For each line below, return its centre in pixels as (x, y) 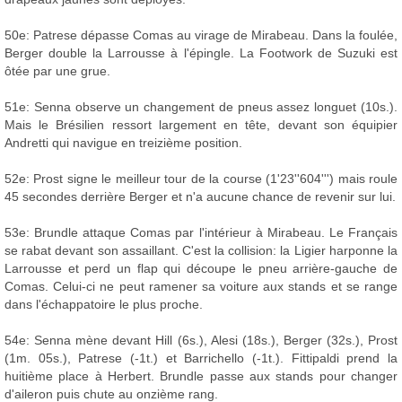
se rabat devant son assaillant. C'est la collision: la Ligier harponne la (201, 251)
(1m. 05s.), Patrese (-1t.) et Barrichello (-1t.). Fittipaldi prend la (201, 358)
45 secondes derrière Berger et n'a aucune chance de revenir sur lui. (200, 197)
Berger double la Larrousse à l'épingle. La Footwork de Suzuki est (201, 53)
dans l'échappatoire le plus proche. (104, 305)
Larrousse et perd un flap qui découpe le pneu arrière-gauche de (201, 269)
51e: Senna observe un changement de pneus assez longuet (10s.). (201, 107)
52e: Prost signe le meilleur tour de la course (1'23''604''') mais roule (201, 179)
